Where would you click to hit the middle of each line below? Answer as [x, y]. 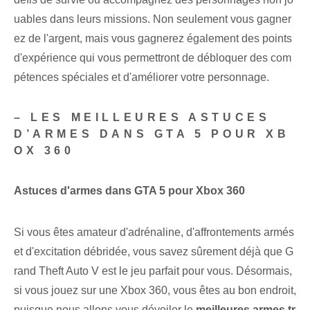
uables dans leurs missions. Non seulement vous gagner [153, 19]
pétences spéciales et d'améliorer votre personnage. [142, 77]
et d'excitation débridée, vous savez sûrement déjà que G [154, 252]
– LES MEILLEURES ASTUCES [142, 118]
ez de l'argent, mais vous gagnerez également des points [153, 39]
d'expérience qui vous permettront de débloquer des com [153, 58]
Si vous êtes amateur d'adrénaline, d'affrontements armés [154, 232]
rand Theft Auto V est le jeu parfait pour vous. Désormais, [153, 271]
